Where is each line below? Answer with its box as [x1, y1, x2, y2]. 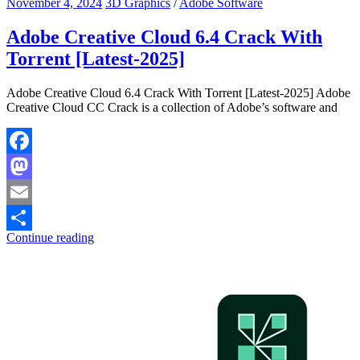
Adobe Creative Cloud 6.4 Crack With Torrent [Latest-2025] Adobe [6, 85, 350, 100]
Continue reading [6, 230, 94, 244]
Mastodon [6, 184, 57, 198]
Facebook [6, 158, 56, 173]
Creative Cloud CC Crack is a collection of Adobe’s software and [6, 100, 337, 114]
